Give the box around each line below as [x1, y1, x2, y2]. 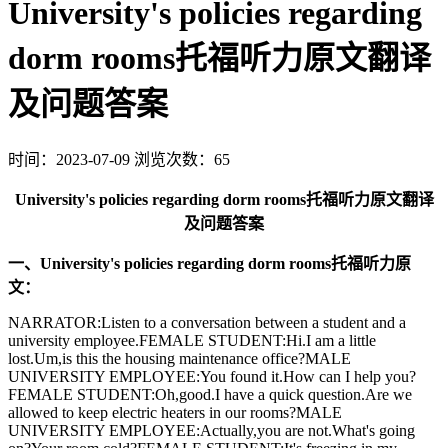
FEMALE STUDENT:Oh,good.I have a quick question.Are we [8, 385, 412, 403]
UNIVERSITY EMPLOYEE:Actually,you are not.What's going [8, 421, 415, 439]
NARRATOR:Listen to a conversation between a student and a [8, 313, 406, 331]
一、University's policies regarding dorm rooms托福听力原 [8, 254, 411, 272]
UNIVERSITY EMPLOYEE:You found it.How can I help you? [8, 367, 416, 385]
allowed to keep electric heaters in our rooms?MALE [8, 403, 342, 421]
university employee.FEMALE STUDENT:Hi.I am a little [8, 331, 376, 349]
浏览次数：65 [134, 150, 230, 168]
